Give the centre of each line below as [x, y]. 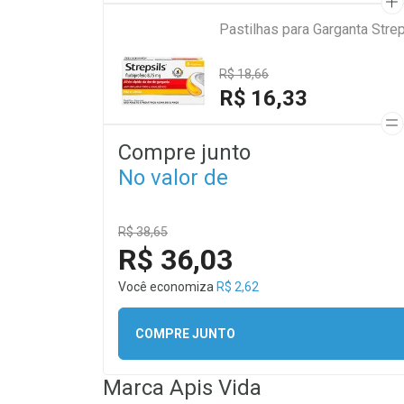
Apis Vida [216, 388]
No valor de [173, 178]
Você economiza [167, 287]
